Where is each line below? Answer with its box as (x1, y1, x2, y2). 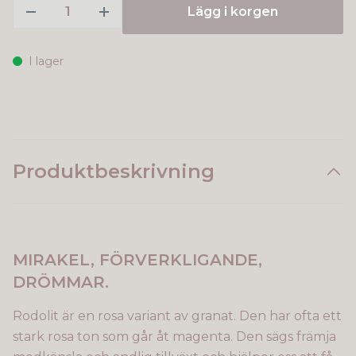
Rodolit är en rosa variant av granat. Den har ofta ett (13, 308, 342, 323)
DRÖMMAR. (13, 273, 109, 292)
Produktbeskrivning (13, 160, 215, 183)
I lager (29, 54, 64, 68)
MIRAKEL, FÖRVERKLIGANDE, (13, 250, 262, 269)
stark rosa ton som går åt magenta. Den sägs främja (13, 329, 336, 344)
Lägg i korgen (188, 4, 278, 19)
